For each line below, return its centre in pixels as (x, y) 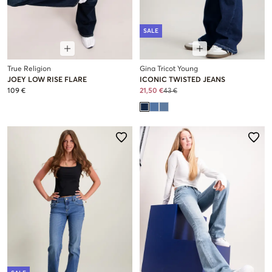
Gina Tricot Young (169, 70)
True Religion (29, 70)
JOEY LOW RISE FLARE (47, 80)
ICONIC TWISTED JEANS (182, 80)
